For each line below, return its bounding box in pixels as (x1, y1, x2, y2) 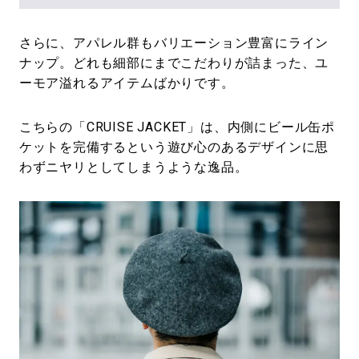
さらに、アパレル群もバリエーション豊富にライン (18, 35, 329, 51)
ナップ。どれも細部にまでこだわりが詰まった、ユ (18, 55, 329, 71)
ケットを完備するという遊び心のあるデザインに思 (18, 139, 329, 155)
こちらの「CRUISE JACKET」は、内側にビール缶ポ (18, 119, 336, 135)
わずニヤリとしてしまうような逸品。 (18, 159, 248, 175)
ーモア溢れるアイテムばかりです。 (18, 75, 235, 91)
